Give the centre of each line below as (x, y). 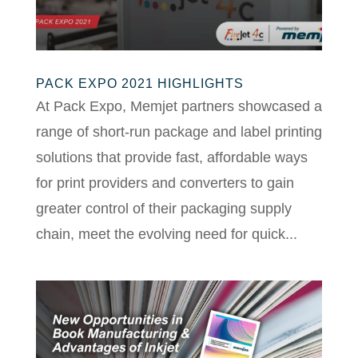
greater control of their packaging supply (163, 208)
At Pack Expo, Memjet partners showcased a (179, 106)
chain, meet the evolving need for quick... (166, 234)
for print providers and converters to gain (165, 183)
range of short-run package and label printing (179, 131)
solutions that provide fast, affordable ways (171, 157)
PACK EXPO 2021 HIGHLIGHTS (139, 83)
